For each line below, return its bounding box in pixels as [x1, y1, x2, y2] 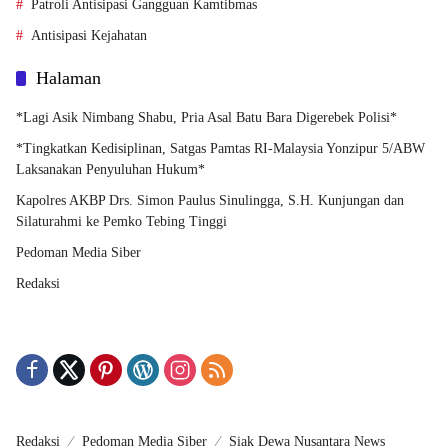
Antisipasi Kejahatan [31, 28, 147, 44]
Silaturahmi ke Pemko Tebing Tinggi [16, 214, 227, 230]
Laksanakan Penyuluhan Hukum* [16, 162, 205, 178]
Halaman [36, 68, 101, 89]
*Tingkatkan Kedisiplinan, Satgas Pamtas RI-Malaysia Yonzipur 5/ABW [16, 141, 425, 157]
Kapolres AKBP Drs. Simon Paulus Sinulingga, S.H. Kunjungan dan [16, 193, 404, 209]
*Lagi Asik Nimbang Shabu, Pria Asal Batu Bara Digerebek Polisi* [16, 110, 397, 126]
